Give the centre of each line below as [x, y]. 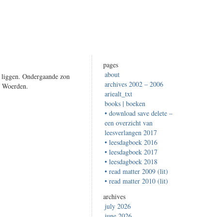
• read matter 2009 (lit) [136, 171]
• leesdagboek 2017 [131, 152]
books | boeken [125, 104]
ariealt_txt [118, 94]
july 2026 [118, 206]
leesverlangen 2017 [131, 133]
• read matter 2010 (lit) [136, 181]
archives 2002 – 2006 [134, 84]
